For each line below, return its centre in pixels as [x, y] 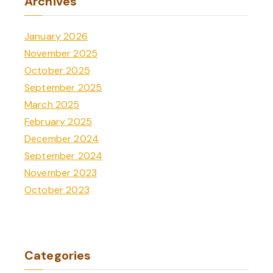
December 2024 [62, 139]
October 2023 [57, 190]
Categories [58, 255]
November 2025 [61, 53]
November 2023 [61, 173]
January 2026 [56, 36]
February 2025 [58, 122]
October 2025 [57, 70]
